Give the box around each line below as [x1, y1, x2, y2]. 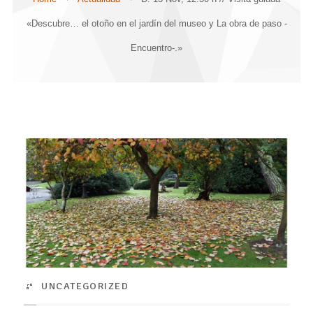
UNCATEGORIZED [41, 279, 129, 293]
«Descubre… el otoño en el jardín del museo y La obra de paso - [26, 17, 287, 29]
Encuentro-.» [131, 42, 182, 53]
